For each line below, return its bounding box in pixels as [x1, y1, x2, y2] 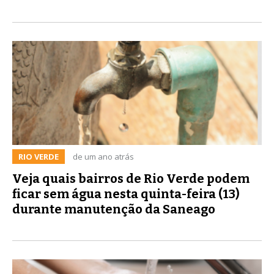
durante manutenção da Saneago [12, 201, 215, 217]
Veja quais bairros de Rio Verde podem [12, 171, 250, 186]
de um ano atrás [73, 150, 134, 162]
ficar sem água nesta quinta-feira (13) [12, 186, 240, 201]
